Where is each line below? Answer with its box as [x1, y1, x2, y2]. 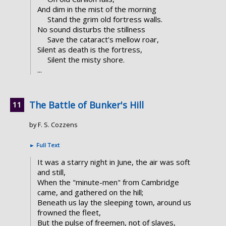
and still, [37, 167, 66, 178]
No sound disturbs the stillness [37, 24, 145, 35]
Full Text [35, 141, 60, 149]
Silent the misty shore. [47, 54, 125, 65]
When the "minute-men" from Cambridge [37, 177, 179, 188]
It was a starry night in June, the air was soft [37, 157, 190, 167]
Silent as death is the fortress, [37, 44, 142, 55]
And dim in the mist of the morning [37, 4, 156, 15]
